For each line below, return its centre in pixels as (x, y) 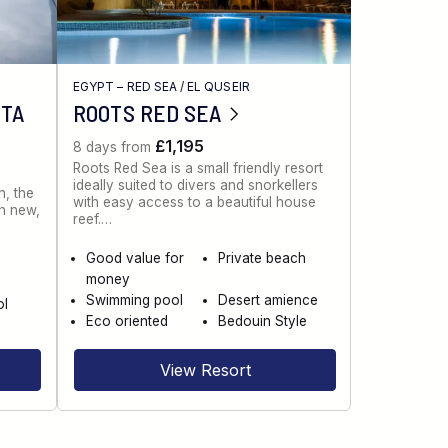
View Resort (205, 370)
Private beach (261, 257)
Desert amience (267, 299)
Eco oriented (127, 320)
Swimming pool (135, 299)
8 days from (114, 146)
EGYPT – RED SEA (125, 86)
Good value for (135, 257)
